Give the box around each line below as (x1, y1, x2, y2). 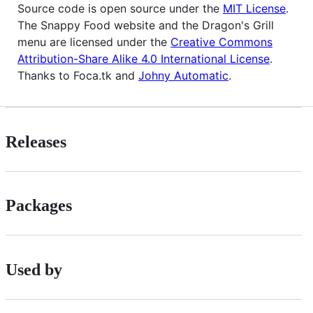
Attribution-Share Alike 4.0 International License (17, 51, 270, 66)
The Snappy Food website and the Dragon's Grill (17, 17, 274, 32)
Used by (6, 261, 62, 279)
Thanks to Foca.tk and (17, 68, 138, 82)
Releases (6, 132, 66, 151)
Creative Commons (170, 34, 272, 49)
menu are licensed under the (17, 34, 170, 49)
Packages (6, 196, 72, 215)
